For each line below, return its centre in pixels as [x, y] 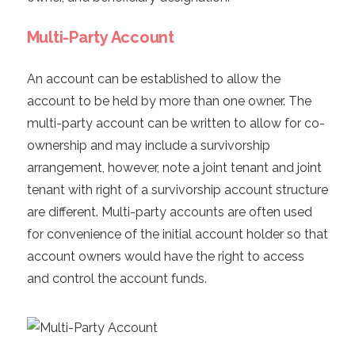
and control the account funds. [116, 279]
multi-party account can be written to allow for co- [176, 124]
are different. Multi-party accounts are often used [169, 212]
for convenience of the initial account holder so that [177, 235]
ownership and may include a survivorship [148, 146]
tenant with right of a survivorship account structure [177, 190]
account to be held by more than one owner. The [169, 101]
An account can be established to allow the [153, 79]
